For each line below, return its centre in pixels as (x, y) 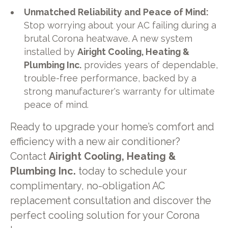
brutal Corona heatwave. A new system (108, 39)
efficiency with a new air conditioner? (95, 142)
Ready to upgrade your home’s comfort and (112, 127)
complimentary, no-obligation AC (87, 186)
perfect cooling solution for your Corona (105, 216)
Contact (29, 157)
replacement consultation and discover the (110, 201)
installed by (51, 52)
